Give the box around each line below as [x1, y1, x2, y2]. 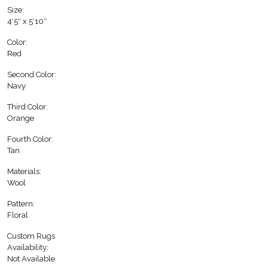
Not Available [7, 254, 55, 263]
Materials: [7, 166, 41, 176]
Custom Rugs [7, 231, 55, 240]
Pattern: [7, 199, 35, 208]
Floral [7, 210, 28, 220]
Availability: [7, 242, 48, 252]
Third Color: [7, 102, 48, 111]
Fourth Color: [7, 134, 53, 144]
